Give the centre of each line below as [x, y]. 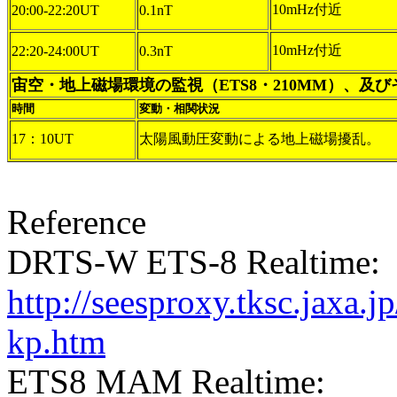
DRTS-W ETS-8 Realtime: [194, 262]
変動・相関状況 [179, 109]
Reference [77, 222]
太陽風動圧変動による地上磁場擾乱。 [260, 139]
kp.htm [56, 342]
